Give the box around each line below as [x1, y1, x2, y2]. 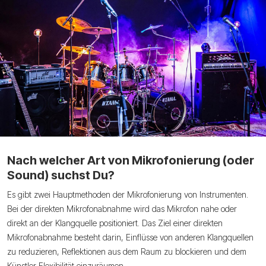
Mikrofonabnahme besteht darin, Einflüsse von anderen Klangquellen [7, 232, 254, 243]
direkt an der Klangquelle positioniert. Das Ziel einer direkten [7, 218, 223, 229]
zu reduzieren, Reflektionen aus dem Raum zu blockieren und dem [7, 246, 246, 257]
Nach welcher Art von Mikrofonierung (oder [7, 153, 254, 168]
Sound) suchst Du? [7, 168, 115, 183]
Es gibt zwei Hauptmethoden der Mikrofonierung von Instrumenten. [7, 189, 248, 200]
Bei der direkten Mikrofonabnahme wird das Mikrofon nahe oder [7, 204, 237, 214]
